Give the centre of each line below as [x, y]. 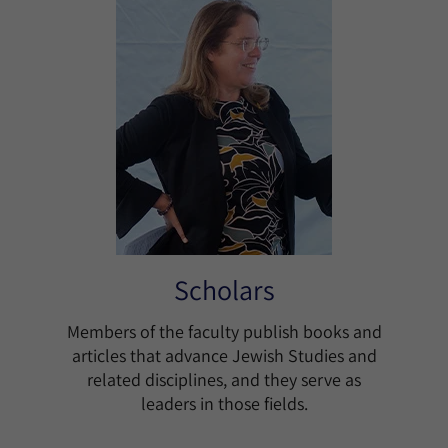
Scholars [224, 289]
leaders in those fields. [224, 403]
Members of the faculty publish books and [224, 331]
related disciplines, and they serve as [224, 379]
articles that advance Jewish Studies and [224, 355]
